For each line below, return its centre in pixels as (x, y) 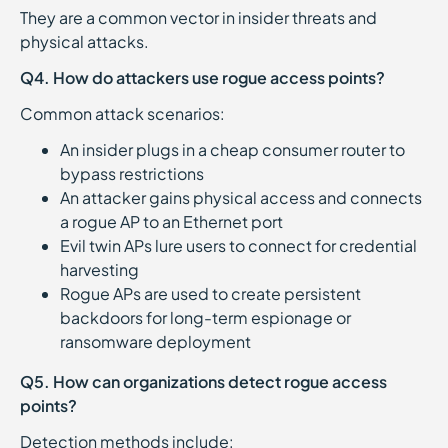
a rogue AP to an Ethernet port (174, 221)
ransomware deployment (155, 341)
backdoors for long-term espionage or (205, 317)
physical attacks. (84, 41)
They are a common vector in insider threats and (198, 17)
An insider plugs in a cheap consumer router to (232, 149)
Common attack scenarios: (125, 113)
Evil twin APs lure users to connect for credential (238, 245)
